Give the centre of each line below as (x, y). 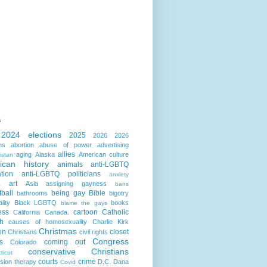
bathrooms (32, 193)
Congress (111, 241)
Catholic (115, 212)
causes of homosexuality (48, 221)
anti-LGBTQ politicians (61, 174)
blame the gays (84, 203)
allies (67, 154)
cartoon (85, 212)
